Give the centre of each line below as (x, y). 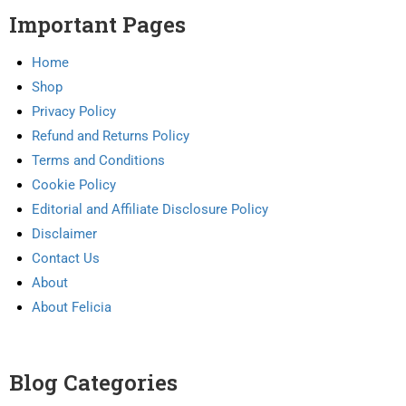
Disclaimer (64, 233)
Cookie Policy (74, 184)
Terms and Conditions (98, 160)
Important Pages (97, 24)
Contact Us (66, 258)
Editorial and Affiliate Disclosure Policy (150, 209)
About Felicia (72, 307)
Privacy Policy (74, 111)
